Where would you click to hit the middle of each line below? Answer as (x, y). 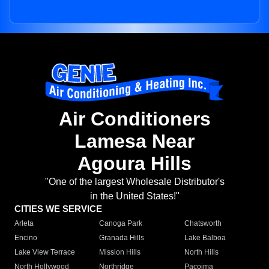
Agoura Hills (134, 164)
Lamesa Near (134, 141)
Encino (26, 238)
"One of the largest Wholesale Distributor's (134, 182)
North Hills (201, 252)
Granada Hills (122, 238)
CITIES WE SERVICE (58, 209)
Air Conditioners (134, 119)
